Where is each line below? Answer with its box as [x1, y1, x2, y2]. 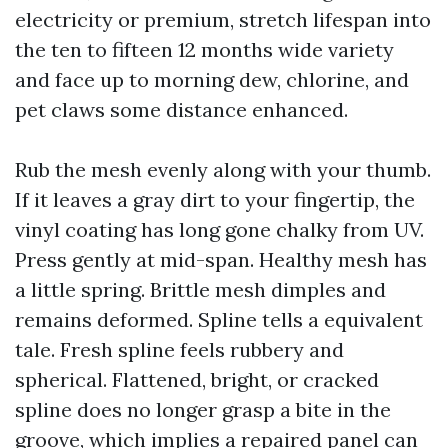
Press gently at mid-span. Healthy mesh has [15, 247, 427, 272]
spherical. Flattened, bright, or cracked [15, 367, 379, 392]
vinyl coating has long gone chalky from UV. [15, 217, 424, 242]
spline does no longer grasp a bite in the [15, 397, 391, 422]
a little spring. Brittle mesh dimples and [15, 277, 386, 302]
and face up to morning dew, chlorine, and [15, 67, 409, 92]
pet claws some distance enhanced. [15, 97, 348, 122]
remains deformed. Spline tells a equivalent [15, 307, 423, 332]
